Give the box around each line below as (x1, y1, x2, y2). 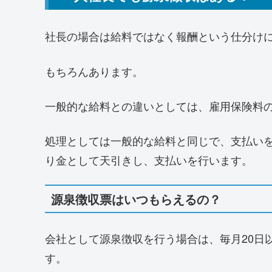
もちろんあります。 (45, 63, 143, 79)
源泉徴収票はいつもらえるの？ (51, 190, 221, 208)
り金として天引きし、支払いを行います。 (45, 151, 253, 168)
